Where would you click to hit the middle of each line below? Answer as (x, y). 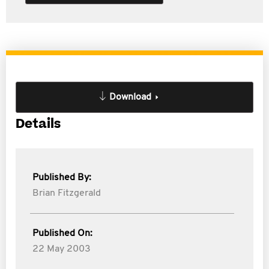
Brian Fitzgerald (67, 193)
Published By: (62, 178)
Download (130, 97)
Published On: (62, 234)
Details (38, 124)
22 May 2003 (62, 249)
